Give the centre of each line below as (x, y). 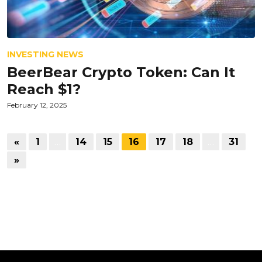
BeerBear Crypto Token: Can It (121, 72)
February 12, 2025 (37, 105)
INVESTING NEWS (45, 54)
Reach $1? (44, 89)
